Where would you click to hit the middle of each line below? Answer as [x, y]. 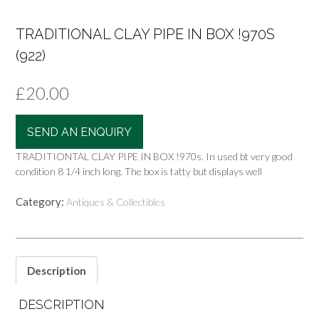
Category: [41, 202]
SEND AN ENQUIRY [79, 132]
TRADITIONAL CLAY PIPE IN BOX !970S [145, 35]
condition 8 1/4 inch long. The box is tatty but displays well [139, 172]
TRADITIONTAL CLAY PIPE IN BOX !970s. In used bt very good [154, 157]
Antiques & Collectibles [116, 202]
